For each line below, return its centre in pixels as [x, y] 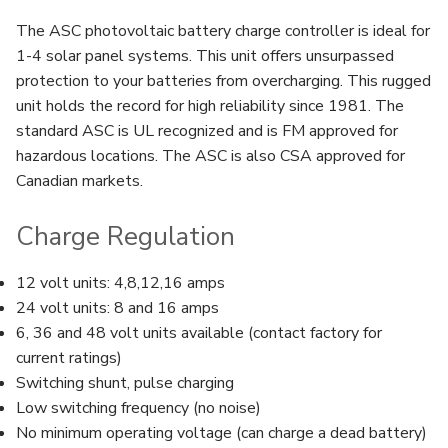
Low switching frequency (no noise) [138, 408]
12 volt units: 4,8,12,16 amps [120, 283]
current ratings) [69, 358]
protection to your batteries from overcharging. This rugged [223, 80]
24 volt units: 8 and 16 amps [117, 308]
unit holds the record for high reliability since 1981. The [210, 105]
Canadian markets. [79, 180]
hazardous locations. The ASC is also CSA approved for [210, 155]
